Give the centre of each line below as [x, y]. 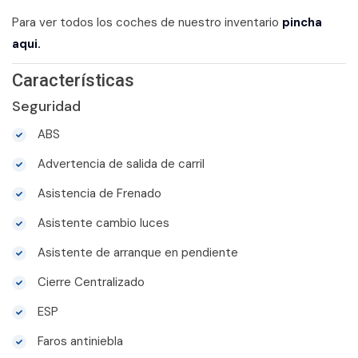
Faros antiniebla [79, 341]
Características [73, 80]
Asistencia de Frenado [98, 193]
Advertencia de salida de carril [119, 163]
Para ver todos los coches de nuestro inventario [147, 22]
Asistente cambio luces [102, 223]
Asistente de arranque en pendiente [136, 252]
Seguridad [46, 106]
